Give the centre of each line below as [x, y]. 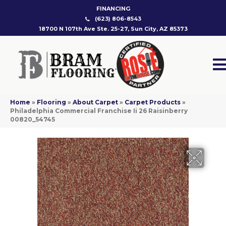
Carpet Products [153, 102]
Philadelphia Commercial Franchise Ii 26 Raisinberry [99, 111]
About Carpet [95, 102]
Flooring [51, 102]
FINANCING [113, 9]
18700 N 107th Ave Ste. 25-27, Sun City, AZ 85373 [113, 29]
